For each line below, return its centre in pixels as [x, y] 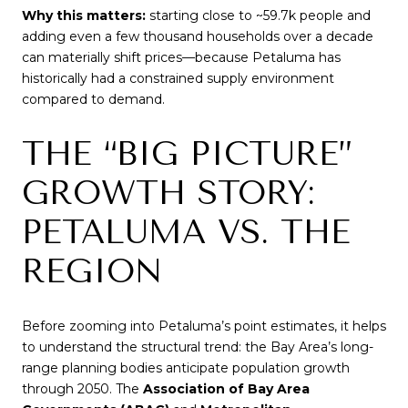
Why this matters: [84, 16]
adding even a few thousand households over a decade [198, 37]
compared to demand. [93, 100]
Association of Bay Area [226, 388]
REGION [92, 272]
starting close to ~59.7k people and [258, 16]
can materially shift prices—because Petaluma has [181, 58]
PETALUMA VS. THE [186, 233]
